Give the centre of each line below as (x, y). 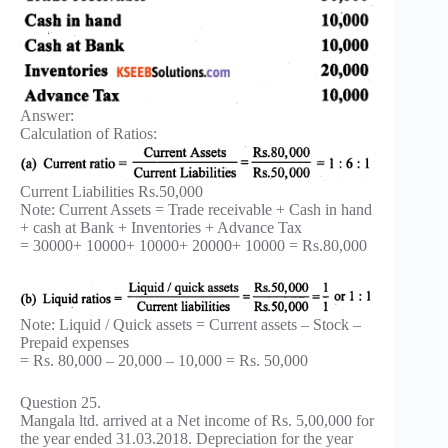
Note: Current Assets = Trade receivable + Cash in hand (196, 209)
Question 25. (60, 402)
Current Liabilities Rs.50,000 (111, 191)
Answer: (47, 116)
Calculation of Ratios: (88, 134)
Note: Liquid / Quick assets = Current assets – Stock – (190, 324)
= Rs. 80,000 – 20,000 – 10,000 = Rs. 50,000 (164, 360)
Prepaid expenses (74, 342)
